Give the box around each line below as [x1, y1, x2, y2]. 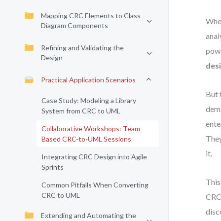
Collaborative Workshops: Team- [41, 124, 143, 133]
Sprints [41, 163, 64, 171]
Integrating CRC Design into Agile [41, 152, 147, 161]
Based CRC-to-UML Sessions [41, 135, 131, 143]
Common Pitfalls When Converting [41, 181, 148, 189]
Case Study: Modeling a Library [41, 96, 136, 105]
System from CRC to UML [41, 107, 120, 115]
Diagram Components [41, 21, 108, 30]
